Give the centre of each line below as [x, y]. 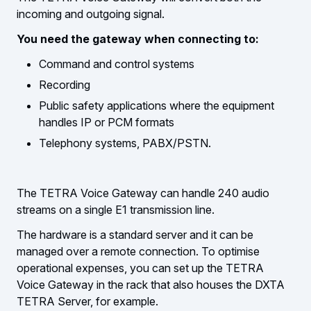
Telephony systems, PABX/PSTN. [125, 143]
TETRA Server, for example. [87, 302]
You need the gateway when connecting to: [138, 39]
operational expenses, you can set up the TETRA [140, 268]
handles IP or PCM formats [107, 123]
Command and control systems [117, 64]
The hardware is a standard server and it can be [135, 235]
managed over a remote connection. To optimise [138, 252]
